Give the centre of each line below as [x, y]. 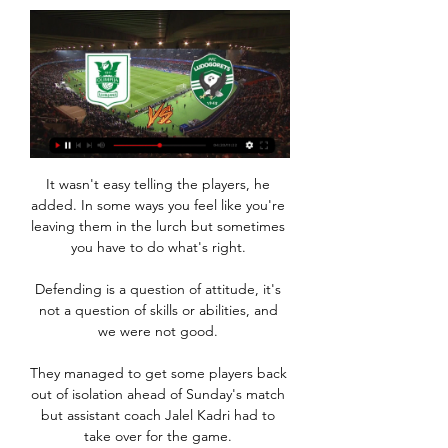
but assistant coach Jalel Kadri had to [158, 415]
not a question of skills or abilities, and [158, 310]
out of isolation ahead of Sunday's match [158, 394]
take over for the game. [160, 436]
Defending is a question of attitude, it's [158, 289]
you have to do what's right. [160, 247]
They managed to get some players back [158, 373]
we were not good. [160, 331]
